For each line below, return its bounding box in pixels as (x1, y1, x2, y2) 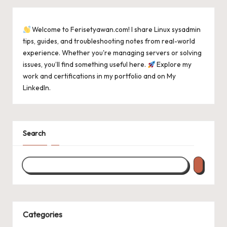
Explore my (155, 60, 192, 69)
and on (142, 71, 167, 81)
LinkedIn (23, 83, 49, 93)
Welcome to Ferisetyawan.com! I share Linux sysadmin (30, 25, 201, 34)
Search (23, 129, 46, 138)
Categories (23, 209, 62, 220)
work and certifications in (23, 71, 104, 81)
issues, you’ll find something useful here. (23, 60, 147, 69)
